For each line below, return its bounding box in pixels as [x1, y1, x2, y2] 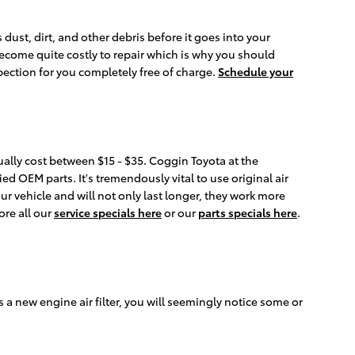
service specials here [54, 204, 162, 221]
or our [162, 204, 198, 221]
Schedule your [218, 63, 293, 80]
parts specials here [198, 204, 297, 221]
